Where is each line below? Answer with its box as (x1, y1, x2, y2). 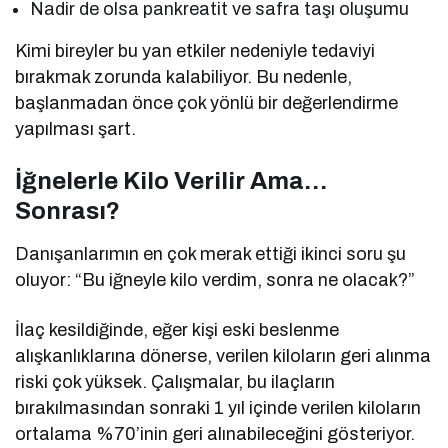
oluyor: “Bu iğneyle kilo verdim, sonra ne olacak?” (15, 270, 416, 291)
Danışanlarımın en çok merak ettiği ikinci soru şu (15, 244, 407, 265)
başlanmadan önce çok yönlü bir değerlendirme (15, 93, 399, 114)
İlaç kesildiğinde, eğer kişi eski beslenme (15, 320, 340, 341)
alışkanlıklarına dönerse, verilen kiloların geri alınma (15, 346, 432, 367)
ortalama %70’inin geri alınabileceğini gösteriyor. (15, 424, 416, 445)
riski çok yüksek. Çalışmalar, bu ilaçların (15, 372, 336, 393)
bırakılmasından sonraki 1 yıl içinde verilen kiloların (15, 398, 422, 419)
